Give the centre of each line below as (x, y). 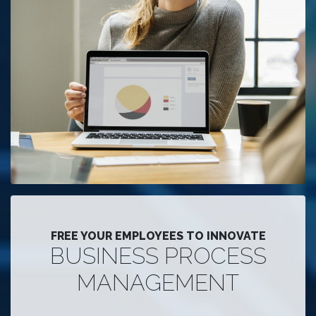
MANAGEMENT (158, 283)
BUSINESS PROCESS (158, 256)
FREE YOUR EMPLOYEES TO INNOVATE (158, 236)
